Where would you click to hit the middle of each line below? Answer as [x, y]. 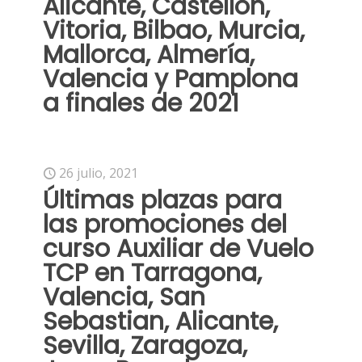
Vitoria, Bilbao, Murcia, [174, 31]
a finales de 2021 [141, 103]
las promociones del [165, 225]
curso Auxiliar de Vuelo [178, 249]
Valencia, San [124, 297]
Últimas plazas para [162, 200]
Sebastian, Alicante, [160, 322]
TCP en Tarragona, [152, 273]
